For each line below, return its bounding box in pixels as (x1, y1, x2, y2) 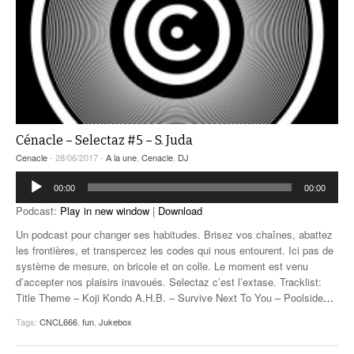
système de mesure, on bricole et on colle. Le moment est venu (16, 258, 308, 273)
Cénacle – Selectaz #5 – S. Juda (16, 132, 193, 148)
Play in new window (60, 202, 149, 218)
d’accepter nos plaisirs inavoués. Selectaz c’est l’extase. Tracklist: (16, 273, 322, 289)
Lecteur (15, 170, 49, 186)
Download (158, 202, 202, 218)
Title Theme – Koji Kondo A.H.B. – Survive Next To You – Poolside (16, 289, 323, 305)
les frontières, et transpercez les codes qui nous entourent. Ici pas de (16, 242, 333, 258)
